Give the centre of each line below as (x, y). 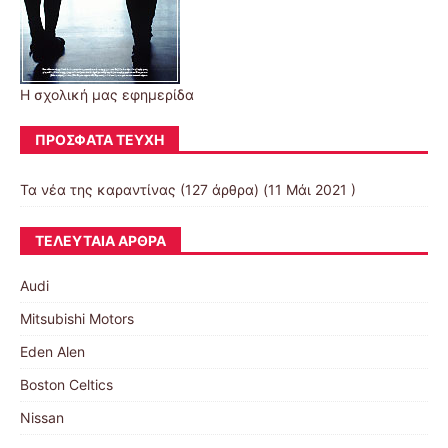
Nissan (42, 417)
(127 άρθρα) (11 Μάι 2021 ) (266, 189)
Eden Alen (52, 351)
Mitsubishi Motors (77, 318)
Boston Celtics (66, 384)
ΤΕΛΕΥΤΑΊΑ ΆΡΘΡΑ (100, 240)
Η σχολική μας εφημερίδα (107, 94)
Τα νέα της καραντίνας (98, 189)
